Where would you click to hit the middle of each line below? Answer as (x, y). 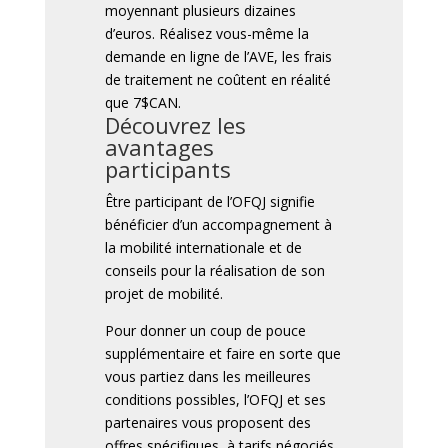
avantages (159, 146)
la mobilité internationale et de (203, 247)
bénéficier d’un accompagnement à (218, 224)
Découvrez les (175, 124)
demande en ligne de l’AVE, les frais (218, 56)
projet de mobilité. (163, 293)
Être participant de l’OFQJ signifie (209, 201)
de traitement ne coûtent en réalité (217, 79)
